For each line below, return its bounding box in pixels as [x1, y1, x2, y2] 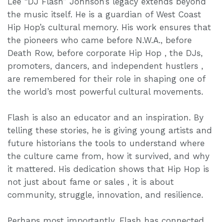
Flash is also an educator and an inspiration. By [7, 112, 204, 122]
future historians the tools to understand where [7, 138, 205, 148]
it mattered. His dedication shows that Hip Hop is [7, 164, 209, 174]
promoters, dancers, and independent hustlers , [7, 60, 203, 71]
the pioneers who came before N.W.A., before [7, 35, 192, 45]
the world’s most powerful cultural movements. [7, 86, 203, 97]
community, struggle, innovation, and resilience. [7, 189, 203, 200]
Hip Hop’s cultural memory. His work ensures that [7, 22, 211, 32]
